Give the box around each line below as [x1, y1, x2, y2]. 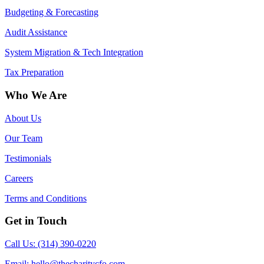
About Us [5, 113, 41, 123]
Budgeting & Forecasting [5, 7, 98, 18]
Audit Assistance [5, 27, 67, 38]
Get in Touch [5, 214, 67, 227]
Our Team [5, 133, 42, 143]
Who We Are [5, 88, 67, 101]
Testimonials [5, 153, 51, 163]
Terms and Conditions [5, 193, 87, 203]
